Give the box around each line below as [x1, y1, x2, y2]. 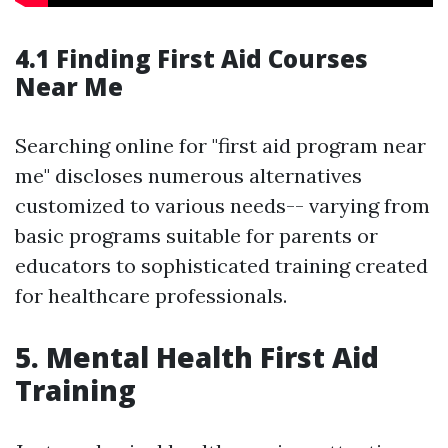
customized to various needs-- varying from [15, 193, 430, 219]
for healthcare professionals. [15, 283, 287, 309]
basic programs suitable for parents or [15, 223, 378, 249]
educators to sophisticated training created [15, 253, 428, 279]
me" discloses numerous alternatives [15, 163, 362, 189]
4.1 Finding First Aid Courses [15, 42, 368, 76]
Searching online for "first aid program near [15, 133, 426, 159]
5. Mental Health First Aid [15, 338, 379, 377]
